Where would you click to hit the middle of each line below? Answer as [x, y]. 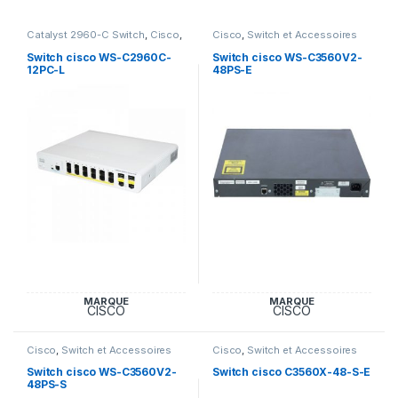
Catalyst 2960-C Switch [85, 35]
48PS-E [232, 69]
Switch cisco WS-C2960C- [99, 57]
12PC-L [46, 69]
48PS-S [47, 385]
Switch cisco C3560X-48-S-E [291, 372]
